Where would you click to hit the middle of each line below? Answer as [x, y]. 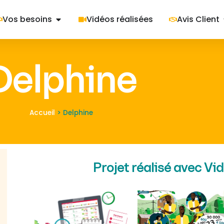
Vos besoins [27, 19]
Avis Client [198, 19]
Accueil [42, 113]
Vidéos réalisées [119, 19]
